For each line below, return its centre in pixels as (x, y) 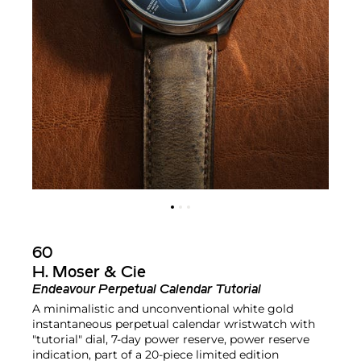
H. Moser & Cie (89, 273)
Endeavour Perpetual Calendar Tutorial (147, 290)
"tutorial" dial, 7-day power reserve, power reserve (171, 339)
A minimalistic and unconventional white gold (163, 308)
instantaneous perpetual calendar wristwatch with (174, 324)
